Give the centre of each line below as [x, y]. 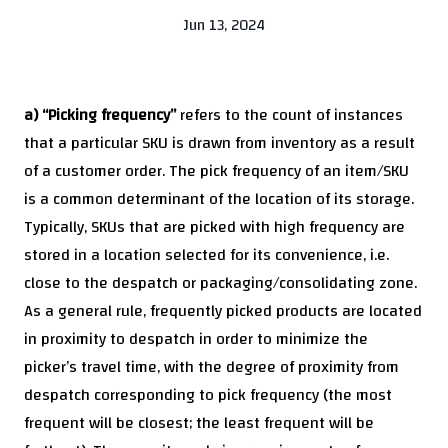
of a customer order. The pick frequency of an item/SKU [216, 171]
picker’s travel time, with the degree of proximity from [211, 367]
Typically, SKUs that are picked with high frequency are [214, 227]
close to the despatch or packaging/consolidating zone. [220, 283]
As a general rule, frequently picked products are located [223, 311]
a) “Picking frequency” [100, 115]
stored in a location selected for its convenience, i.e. [206, 255]
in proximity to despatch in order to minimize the [196, 339]
